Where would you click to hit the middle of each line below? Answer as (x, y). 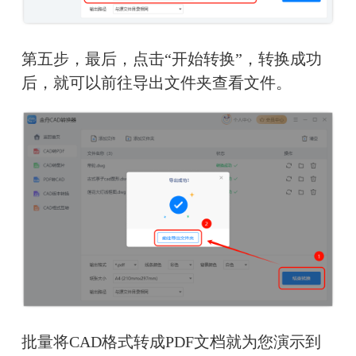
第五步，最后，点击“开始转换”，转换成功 (171, 59)
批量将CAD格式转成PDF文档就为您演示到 (171, 341)
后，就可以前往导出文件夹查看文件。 (156, 83)
